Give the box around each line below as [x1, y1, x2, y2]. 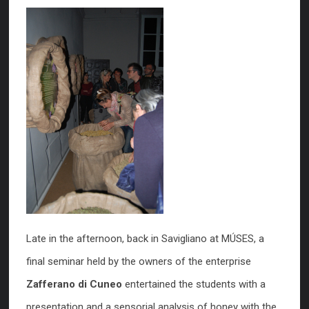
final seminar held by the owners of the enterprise [26, 255, 251, 268]
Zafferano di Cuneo [26, 278, 125, 290]
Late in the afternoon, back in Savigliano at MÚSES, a [26, 232, 264, 245]
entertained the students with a [125, 278, 266, 290]
